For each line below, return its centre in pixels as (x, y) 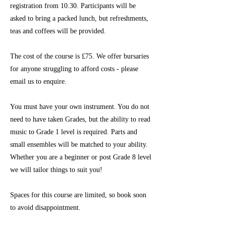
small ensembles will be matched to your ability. (79, 145)
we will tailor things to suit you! (56, 170)
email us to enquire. (39, 81)
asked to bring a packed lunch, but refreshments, (79, 18)
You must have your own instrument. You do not (80, 107)
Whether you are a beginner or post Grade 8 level (81, 157)
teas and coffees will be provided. (58, 31)
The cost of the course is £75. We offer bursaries (79, 56)
